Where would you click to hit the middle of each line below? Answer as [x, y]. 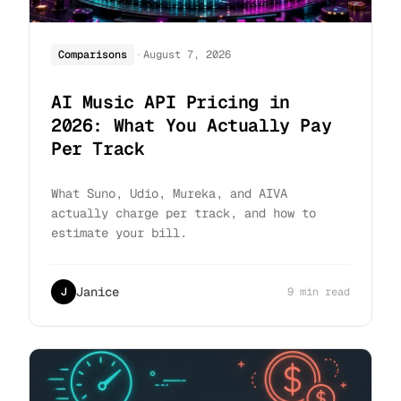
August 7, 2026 [187, 54]
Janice [98, 292]
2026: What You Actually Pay [192, 126]
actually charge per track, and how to [183, 213]
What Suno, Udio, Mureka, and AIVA [169, 194]
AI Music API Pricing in [171, 102]
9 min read [319, 292]
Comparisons [93, 54]
